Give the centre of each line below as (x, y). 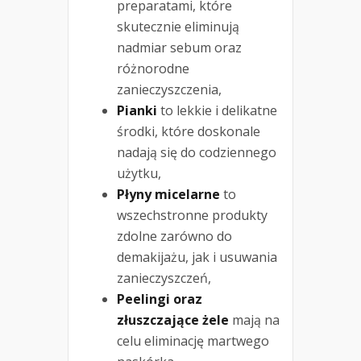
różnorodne (153, 68)
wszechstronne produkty (192, 215)
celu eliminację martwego (193, 340)
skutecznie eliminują (178, 26)
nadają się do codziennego (197, 152)
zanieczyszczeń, (164, 278)
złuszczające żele (173, 320)
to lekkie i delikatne (217, 110)
